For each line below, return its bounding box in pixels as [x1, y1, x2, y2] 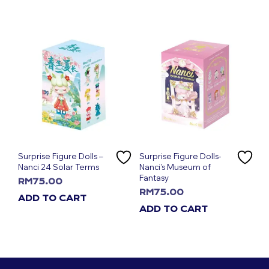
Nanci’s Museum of [139, 162, 211, 172]
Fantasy [139, 172, 169, 183]
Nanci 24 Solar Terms [18, 162, 99, 172]
